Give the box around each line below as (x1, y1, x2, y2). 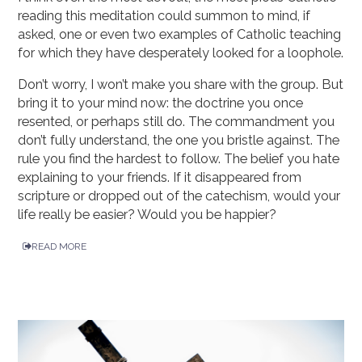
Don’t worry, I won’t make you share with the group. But (18, 76, 344, 92)
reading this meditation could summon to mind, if (18, 7, 311, 23)
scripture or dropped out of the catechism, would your (18, 187, 341, 204)
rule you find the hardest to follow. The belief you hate (18, 150, 340, 166)
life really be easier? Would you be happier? (18, 206, 277, 222)
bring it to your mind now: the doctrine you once (18, 95, 304, 111)
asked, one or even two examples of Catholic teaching (18, 26, 342, 42)
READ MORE (32, 241, 87, 253)
